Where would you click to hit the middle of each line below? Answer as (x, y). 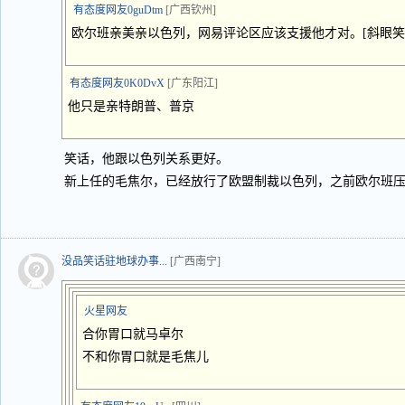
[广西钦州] (191, 10)
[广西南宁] (195, 261)
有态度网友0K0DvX (117, 83)
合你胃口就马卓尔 (133, 334)
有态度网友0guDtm (118, 10)
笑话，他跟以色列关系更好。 (146, 159)
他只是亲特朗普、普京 (131, 106)
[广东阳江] (193, 83)
